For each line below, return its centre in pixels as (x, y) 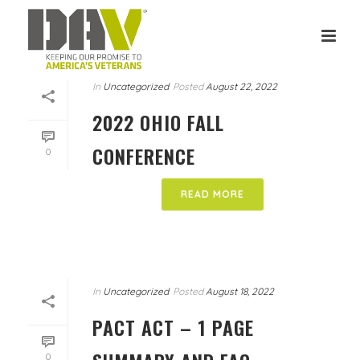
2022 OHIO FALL (158, 122)
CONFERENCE (144, 156)
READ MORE (212, 194)
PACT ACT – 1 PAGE (173, 327)
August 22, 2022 (241, 86)
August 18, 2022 (240, 291)
